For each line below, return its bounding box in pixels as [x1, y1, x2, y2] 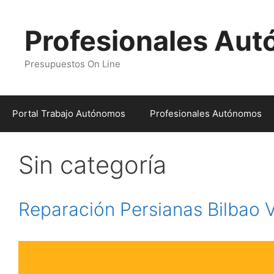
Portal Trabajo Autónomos [12, 108, 125, 119]
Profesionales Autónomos [150, 108, 262, 119]
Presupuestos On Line [24, 58, 120, 70]
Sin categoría [18, 150, 166, 180]
